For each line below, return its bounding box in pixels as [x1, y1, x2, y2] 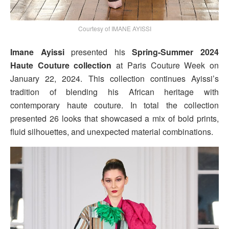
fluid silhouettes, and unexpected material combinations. [10, 125, 213, 138]
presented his [64, 45, 132, 58]
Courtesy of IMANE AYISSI [78, 24, 151, 33]
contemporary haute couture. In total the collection [10, 99, 219, 111]
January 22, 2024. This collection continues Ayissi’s [10, 72, 219, 84]
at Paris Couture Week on [111, 59, 219, 71]
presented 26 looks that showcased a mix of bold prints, [10, 112, 219, 124]
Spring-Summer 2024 [132, 45, 219, 58]
